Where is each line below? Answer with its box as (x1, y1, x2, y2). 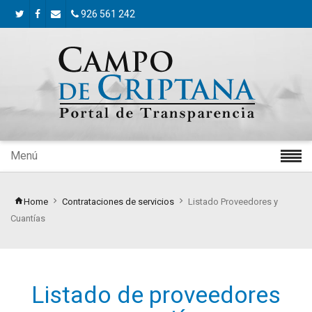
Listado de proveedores (31, 281, 281, 309)
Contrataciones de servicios (62, 196, 174, 207)
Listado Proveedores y (188, 196, 278, 207)
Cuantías (10, 213, 45, 224)
